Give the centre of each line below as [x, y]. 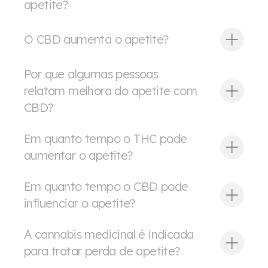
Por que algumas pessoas [91, 74]
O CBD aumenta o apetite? [96, 39]
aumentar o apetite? [78, 155]
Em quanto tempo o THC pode [106, 138]
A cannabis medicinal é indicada [109, 234]
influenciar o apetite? [80, 203]
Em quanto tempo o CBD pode [106, 186]
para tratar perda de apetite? [102, 251]
